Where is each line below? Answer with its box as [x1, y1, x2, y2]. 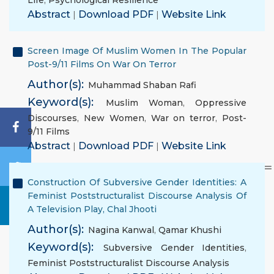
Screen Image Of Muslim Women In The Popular [28, 45, 246, 56]
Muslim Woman [106, 97, 183, 108]
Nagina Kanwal [88, 224, 154, 235]
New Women [83, 113, 144, 124]
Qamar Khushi [158, 224, 221, 235]
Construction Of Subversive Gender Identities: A [28, 177, 246, 188]
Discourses [28, 113, 77, 124]
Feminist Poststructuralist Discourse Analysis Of [28, 190, 246, 201]
